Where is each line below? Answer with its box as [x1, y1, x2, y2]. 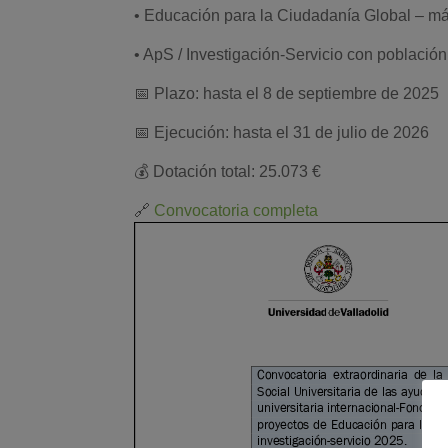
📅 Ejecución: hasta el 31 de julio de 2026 [134, 123, 430, 141]
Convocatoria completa [154, 201, 319, 219]
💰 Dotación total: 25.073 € [134, 162, 322, 180]
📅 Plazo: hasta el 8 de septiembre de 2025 [134, 84, 440, 102]
